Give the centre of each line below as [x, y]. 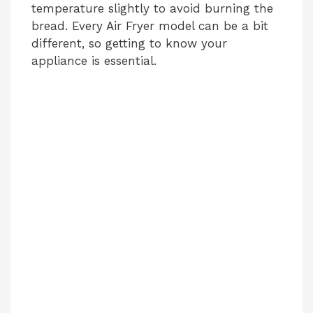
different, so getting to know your [129, 44]
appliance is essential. [94, 61]
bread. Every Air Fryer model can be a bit [150, 26]
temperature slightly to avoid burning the [152, 9]
